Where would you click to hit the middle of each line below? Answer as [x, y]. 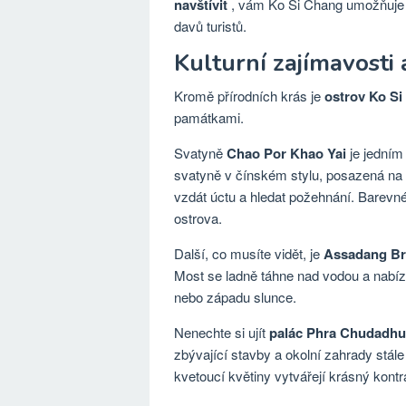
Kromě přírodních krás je [249, 96]
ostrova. [198, 218]
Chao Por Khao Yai [286, 153]
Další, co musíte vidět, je [249, 253]
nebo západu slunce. [235, 297]
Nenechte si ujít [222, 332]
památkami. [209, 117]
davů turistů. [210, 26]
